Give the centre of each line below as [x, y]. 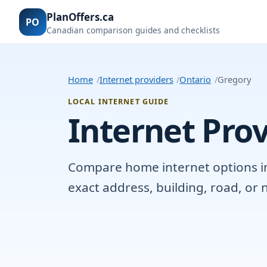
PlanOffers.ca [80, 17]
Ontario [195, 80]
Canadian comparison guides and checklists [133, 30]
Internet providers [136, 80]
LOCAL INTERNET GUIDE [119, 102]
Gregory [234, 80]
